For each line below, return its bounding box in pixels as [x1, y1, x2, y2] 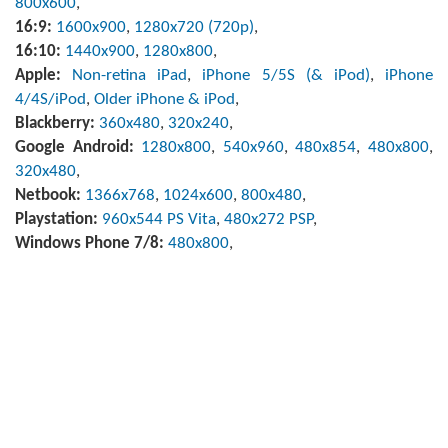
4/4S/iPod [15, 90, 86, 108]
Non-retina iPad [72, 66, 188, 84]
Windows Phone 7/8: [15, 234, 168, 252]
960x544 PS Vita [102, 210, 216, 228]
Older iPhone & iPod [94, 90, 235, 108]
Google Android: [15, 138, 142, 156]
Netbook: [15, 186, 85, 204]
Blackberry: [15, 114, 99, 132]
